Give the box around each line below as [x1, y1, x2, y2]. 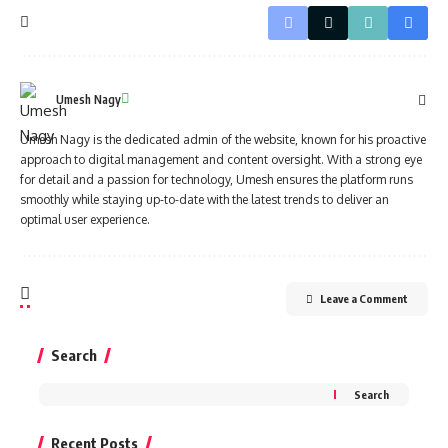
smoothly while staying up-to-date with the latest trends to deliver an [20, 191, 389, 207]
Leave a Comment [320, 291, 408, 305]
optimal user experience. [20, 211, 150, 227]
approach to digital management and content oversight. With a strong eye [20, 151, 422, 167]
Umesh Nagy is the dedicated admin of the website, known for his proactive [20, 131, 426, 147]
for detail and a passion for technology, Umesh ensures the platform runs [20, 171, 413, 187]
